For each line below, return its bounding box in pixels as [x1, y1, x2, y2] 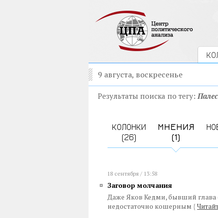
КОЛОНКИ [111, 122, 146, 132]
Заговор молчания [108, 181, 172, 190]
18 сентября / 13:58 [107, 170, 157, 177]
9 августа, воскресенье [98, 69, 182, 80]
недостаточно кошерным [108, 201, 193, 211]
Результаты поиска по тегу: [98, 91, 198, 101]
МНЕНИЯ [158, 122, 194, 132]
